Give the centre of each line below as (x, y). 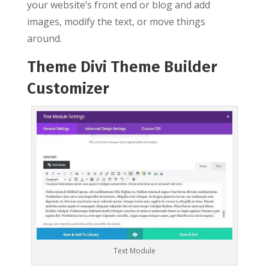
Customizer (68, 88)
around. (44, 38)
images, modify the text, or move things (116, 21)
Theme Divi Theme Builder (122, 67)
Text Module (134, 251)
